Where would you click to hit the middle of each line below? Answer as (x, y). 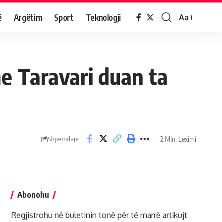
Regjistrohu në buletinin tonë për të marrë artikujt (99, 215)
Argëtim (28, 17)
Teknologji (103, 17)
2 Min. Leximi (178, 139)
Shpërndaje (63, 139)
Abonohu (33, 195)
